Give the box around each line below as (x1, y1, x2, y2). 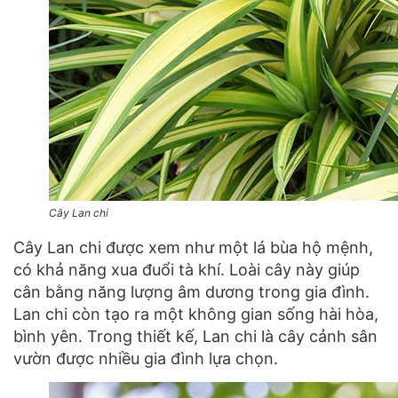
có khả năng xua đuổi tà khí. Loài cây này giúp (13, 259, 360, 279)
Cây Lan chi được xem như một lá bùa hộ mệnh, (13, 237, 373, 257)
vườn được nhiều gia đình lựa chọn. (13, 348, 283, 368)
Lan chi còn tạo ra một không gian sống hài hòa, (13, 304, 378, 323)
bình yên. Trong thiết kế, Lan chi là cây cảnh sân (13, 326, 378, 346)
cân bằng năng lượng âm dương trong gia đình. (13, 282, 370, 301)
